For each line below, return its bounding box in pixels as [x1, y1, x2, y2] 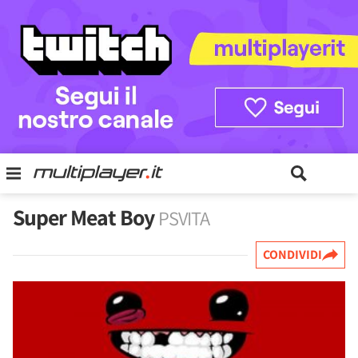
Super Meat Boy [13, 202, 158, 232]
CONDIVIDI [263, 246, 322, 263]
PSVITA [158, 205, 209, 231]
